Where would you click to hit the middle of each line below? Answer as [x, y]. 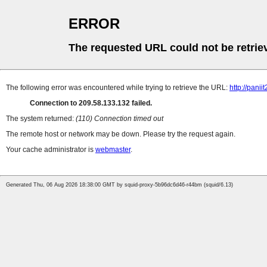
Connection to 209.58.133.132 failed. [91, 103]
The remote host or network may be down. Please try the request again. [121, 134]
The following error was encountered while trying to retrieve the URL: [118, 88]
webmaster [113, 150]
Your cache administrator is [51, 150]
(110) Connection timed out [119, 119]
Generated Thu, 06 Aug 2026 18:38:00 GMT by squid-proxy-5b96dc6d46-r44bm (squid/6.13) [119, 185]
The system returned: [41, 119]
